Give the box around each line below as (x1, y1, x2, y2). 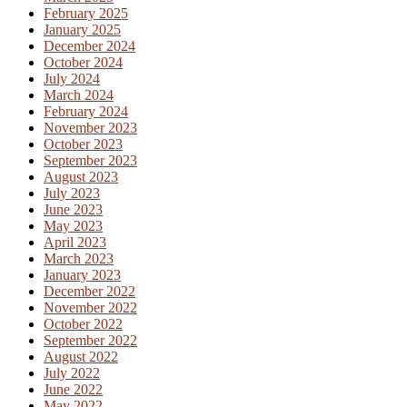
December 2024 (44, 38, 135, 55)
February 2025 (44, 5, 128, 22)
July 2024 (44, 71, 100, 87)
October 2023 (44, 136, 123, 153)
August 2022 (44, 349, 118, 365)
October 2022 (44, 316, 123, 333)
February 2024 (44, 104, 128, 120)
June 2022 (44, 382, 103, 398)
